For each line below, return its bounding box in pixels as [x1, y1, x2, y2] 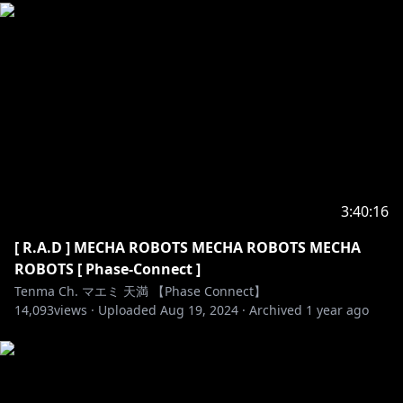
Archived [249, 301, 302, 318]
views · [54, 301, 94, 318]
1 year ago [306, 301, 369, 318]
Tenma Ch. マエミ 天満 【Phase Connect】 [14, 282, 266, 300]
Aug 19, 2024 [160, 301, 238, 318]
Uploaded [98, 301, 157, 318]
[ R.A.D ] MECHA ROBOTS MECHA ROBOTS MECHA [14, 237, 361, 257]
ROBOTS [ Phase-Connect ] [14, 259, 201, 279]
